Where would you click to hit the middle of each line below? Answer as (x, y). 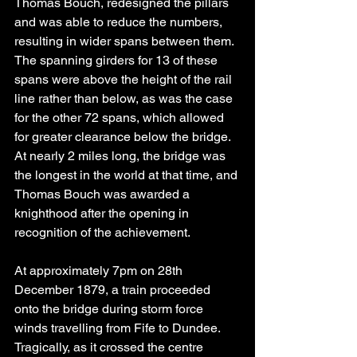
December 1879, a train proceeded (114, 290)
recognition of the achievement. (102, 233)
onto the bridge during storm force (110, 309)
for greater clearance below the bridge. (124, 137)
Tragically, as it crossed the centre (110, 347)
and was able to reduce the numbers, (120, 22)
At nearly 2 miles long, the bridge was (122, 156)
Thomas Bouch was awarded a (104, 194)
